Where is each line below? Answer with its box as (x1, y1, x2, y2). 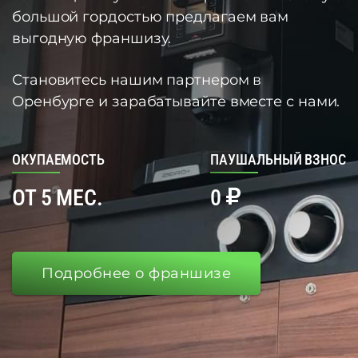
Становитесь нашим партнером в (12, 70, 262, 89)
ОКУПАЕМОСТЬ (12, 150, 105, 168)
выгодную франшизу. (12, 29, 172, 47)
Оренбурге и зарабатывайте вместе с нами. (12, 92, 340, 110)
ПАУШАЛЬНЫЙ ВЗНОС (210, 150, 346, 168)
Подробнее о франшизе (42, 264, 231, 282)
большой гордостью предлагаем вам (12, 7, 289, 26)
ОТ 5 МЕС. (12, 184, 103, 211)
